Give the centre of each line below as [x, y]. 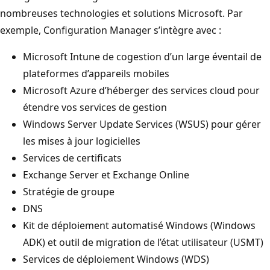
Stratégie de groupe [69, 191]
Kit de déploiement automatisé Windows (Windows [139, 225]
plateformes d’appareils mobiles [96, 73]
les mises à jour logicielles [82, 141]
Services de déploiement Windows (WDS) [116, 259]
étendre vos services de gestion [95, 107]
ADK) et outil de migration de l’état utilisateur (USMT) [143, 242]
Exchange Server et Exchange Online [106, 174]
